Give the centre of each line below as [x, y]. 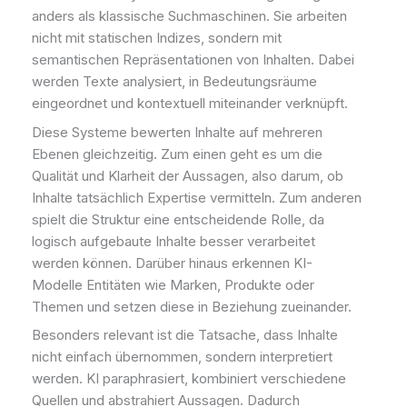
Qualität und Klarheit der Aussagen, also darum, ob [188, 175]
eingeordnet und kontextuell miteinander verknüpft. [190, 104]
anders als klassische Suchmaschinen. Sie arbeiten [189, 16]
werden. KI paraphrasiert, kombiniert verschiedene [189, 379]
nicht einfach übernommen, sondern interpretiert [182, 357]
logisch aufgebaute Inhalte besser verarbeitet [174, 241]
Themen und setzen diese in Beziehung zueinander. [192, 306]
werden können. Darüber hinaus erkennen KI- [172, 263]
